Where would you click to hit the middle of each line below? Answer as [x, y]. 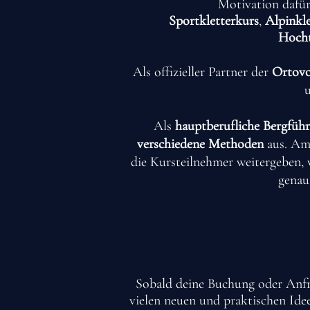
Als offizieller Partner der [202, 72]
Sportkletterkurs [213, 21]
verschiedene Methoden [200, 144]
